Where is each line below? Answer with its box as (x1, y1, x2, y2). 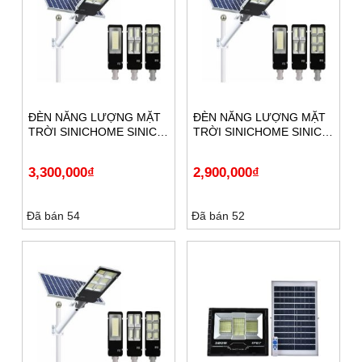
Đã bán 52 (192, 208, 245, 222)
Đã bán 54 (27, 208, 80, 222)
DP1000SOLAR (28, 139, 107, 153)
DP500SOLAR (193, 139, 266, 153)
